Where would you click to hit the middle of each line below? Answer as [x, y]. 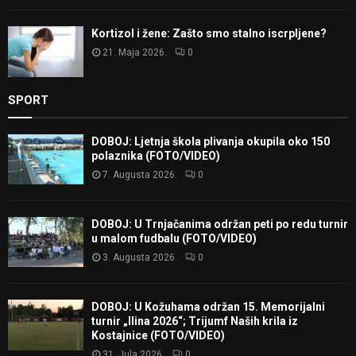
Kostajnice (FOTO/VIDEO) [158, 336]
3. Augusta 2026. [140, 258]
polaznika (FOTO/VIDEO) [156, 155]
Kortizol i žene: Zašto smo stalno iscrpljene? [209, 34]
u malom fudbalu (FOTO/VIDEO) [174, 239]
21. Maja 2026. [135, 53]
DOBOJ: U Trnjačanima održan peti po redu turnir [220, 224]
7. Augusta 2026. [140, 174]
